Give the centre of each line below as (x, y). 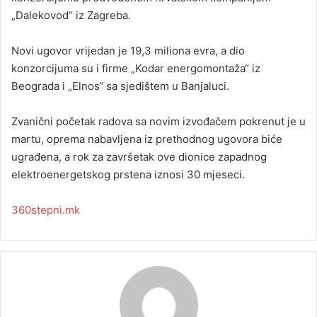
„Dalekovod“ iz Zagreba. (71, 16)
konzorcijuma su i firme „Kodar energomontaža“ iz (136, 69)
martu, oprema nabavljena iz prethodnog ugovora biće (147, 139)
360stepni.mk (46, 210)
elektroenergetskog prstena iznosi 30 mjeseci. (128, 175)
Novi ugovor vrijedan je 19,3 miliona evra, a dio (128, 51)
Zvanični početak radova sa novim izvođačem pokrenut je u (158, 122)
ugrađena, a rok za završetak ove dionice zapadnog (139, 157)
